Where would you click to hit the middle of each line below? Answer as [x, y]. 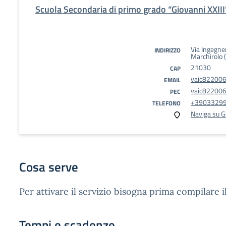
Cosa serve [49, 167]
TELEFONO [166, 103]
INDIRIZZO [167, 50]
